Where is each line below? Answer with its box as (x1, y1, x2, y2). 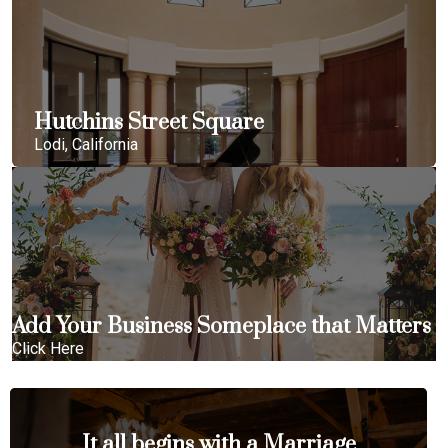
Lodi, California (34, 135, 138, 154)
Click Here (12, 339, 84, 358)
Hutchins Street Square (34, 109, 264, 136)
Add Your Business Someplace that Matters (12, 313, 431, 340)
